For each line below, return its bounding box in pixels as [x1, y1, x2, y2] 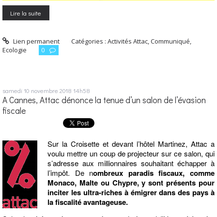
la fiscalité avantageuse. [47, 197, 128, 208]
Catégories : [71, 36, 108, 46]
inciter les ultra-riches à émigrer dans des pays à [47, 187, 215, 198]
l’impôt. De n [47, 168, 93, 178]
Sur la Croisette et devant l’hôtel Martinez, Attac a [47, 139, 215, 149]
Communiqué [151, 36, 190, 46]
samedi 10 [2, 86, 30, 94]
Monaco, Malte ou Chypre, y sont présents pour [47, 177, 215, 188]
